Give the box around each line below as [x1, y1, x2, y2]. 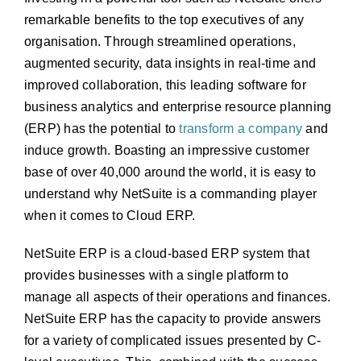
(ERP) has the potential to [23, 122, 180, 135]
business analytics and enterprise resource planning [23, 100, 332, 114]
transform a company [179, 122, 303, 135]
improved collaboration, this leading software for [23, 78, 306, 92]
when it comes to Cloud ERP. [23, 209, 196, 222]
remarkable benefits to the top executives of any [23, 13, 305, 27]
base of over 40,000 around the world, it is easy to [23, 165, 317, 179]
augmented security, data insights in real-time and [23, 56, 316, 70]
